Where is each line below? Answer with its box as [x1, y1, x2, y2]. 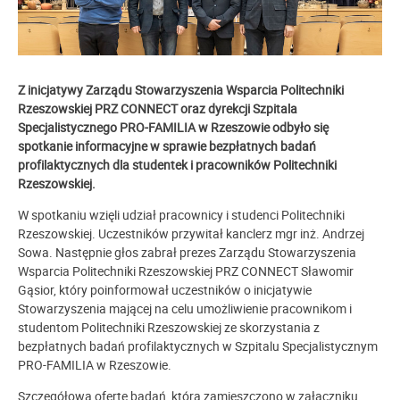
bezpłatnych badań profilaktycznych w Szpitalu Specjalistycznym [18, 337, 378, 355]
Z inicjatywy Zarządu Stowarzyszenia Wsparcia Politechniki [18, 81, 344, 99]
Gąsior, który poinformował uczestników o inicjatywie [18, 281, 312, 299]
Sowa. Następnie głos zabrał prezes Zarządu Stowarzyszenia [18, 244, 356, 262]
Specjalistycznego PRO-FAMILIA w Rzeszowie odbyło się [18, 119, 329, 137]
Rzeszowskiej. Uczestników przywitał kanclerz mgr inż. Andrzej [18, 225, 364, 243]
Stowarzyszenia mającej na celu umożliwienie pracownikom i [18, 300, 352, 318]
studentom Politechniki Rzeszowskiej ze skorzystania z [18, 319, 320, 337]
